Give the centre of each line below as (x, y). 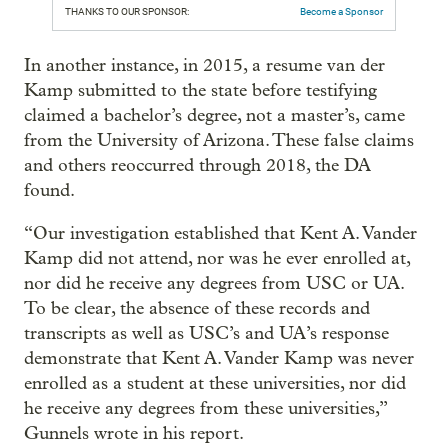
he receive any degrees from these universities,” (205, 408)
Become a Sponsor (341, 11)
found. (49, 190)
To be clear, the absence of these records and (197, 308)
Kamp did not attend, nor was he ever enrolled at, (217, 258)
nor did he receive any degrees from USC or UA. (214, 283)
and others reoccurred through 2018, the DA (197, 165)
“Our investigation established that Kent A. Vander (220, 233)
